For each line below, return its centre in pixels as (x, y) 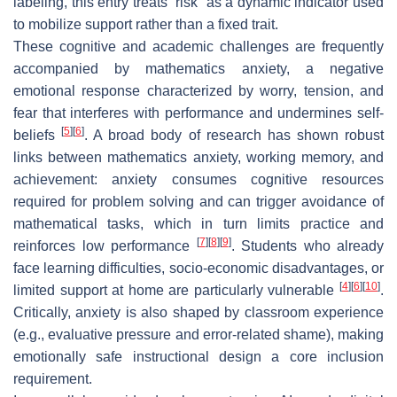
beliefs (38, 135)
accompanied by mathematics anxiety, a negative (198, 68)
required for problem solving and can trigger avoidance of (198, 201)
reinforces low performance (105, 245)
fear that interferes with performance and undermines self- (198, 113)
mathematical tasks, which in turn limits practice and (198, 223)
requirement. (53, 378)
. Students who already (307, 245)
